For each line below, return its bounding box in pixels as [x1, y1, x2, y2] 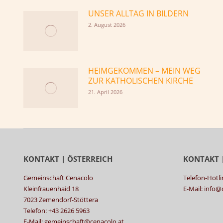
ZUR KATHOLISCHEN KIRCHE [88, 75, 193, 86]
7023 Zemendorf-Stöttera [23, 195, 98, 204]
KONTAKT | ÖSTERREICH [23, 153, 112, 164]
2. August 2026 [88, 20, 125, 28]
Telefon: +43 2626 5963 [23, 206, 90, 215]
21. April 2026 [88, 88, 122, 96]
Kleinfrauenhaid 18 [23, 184, 79, 193]
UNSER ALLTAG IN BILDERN [88, 7, 189, 19]
